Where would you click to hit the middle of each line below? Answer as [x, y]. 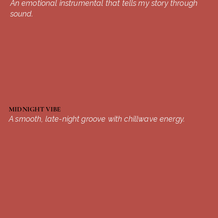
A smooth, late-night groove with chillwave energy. [97, 119]
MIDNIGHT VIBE [35, 109]
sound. [22, 14]
